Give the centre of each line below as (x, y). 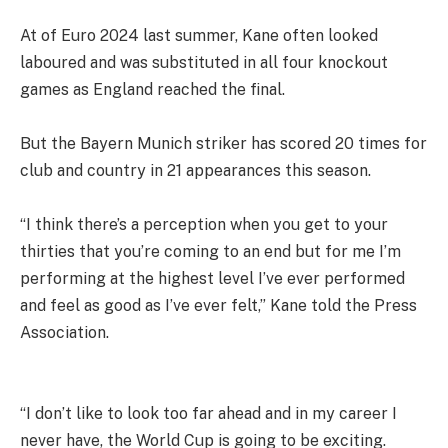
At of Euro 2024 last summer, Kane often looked (199, 35)
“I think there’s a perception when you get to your (204, 224)
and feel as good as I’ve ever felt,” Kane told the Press (218, 305)
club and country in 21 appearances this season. (195, 170)
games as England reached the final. (152, 89)
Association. (64, 332)
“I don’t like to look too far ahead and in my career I (208, 413)
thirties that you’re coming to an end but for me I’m (210, 251)
